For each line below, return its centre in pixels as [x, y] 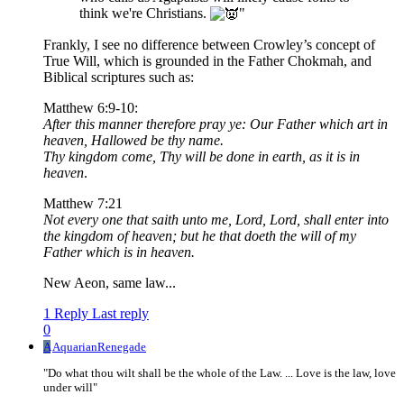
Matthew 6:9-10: [91, 108]
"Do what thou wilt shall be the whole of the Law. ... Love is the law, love [220, 373]
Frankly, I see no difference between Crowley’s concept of [209, 45]
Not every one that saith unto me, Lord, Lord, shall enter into [216, 220]
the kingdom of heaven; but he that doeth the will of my [200, 236]
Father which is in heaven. [119, 252]
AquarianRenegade [99, 347]
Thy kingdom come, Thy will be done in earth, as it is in [202, 157]
